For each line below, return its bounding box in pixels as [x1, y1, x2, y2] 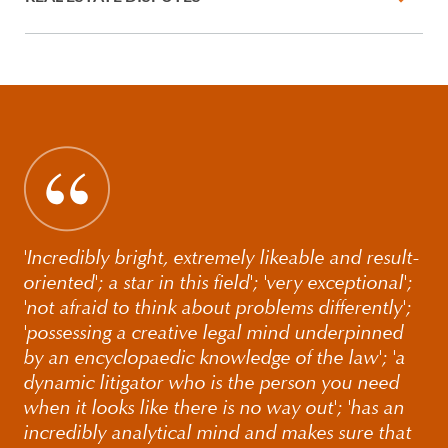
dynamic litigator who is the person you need [24, 370, 400, 394]
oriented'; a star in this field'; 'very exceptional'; [24, 270, 413, 294]
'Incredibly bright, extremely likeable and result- [24, 245, 420, 269]
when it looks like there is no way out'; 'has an [24, 395, 405, 419]
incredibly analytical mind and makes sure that [24, 420, 412, 444]
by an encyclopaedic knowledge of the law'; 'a [24, 345, 406, 369]
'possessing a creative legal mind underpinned [24, 320, 404, 344]
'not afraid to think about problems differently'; [24, 295, 412, 319]
